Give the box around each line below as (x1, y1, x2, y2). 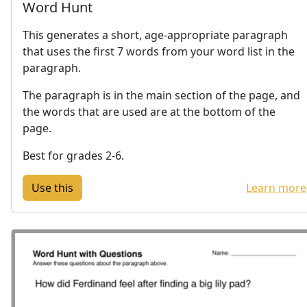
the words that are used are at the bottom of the (23, 103, 275, 119)
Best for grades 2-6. (23, 147, 124, 163)
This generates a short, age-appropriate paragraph (23, 27, 288, 42)
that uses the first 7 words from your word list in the (23, 43, 295, 59)
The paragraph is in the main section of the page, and (23, 87, 300, 103)
